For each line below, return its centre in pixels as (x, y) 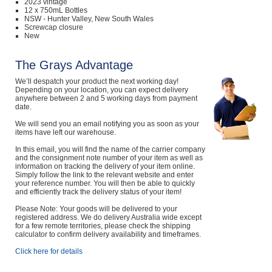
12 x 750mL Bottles (56, 10)
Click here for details (49, 251)
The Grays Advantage (74, 65)
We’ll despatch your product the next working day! (97, 81)
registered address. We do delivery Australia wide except (108, 217)
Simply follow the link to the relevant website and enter (104, 175)
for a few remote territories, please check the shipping (103, 226)
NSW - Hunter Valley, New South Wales (89, 19)
